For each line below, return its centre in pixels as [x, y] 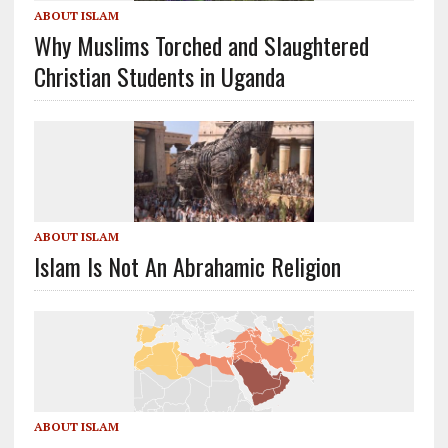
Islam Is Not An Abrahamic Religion [187, 266]
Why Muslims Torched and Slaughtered [201, 44]
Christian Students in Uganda [159, 75]
